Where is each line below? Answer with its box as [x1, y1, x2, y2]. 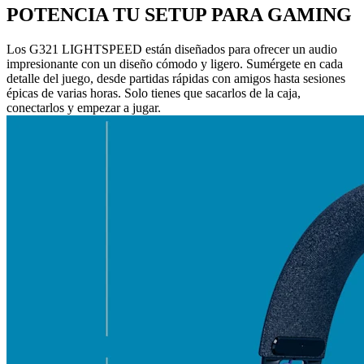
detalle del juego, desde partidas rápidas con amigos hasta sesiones [6, 71, 345, 86]
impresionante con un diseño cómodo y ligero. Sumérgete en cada [6, 57, 343, 71]
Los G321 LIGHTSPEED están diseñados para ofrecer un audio [6, 42, 337, 57]
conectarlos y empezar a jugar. [6, 101, 161, 115]
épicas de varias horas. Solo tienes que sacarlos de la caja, [6, 86, 301, 101]
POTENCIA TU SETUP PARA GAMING [6, 4, 352, 26]
